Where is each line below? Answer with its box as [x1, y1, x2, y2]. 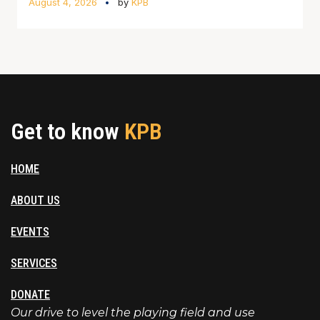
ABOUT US [11, 193, 60, 207]
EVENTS [11, 224, 49, 239]
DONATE [11, 287, 50, 301]
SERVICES [11, 256, 57, 270]
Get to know [11, 117, 124, 145]
